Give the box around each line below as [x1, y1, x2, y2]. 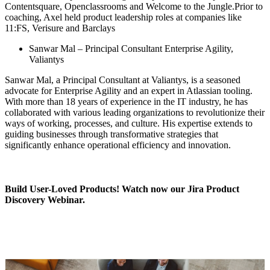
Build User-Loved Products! [5, 184, 122, 195]
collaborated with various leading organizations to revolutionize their [5, 107, 265, 118]
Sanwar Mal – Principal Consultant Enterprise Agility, [29, 43, 233, 54]
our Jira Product [171, 184, 239, 195]
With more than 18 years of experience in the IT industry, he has [5, 96, 248, 107]
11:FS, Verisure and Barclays [5, 23, 115, 34]
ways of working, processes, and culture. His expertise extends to [5, 118, 253, 129]
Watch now [122, 184, 171, 195]
